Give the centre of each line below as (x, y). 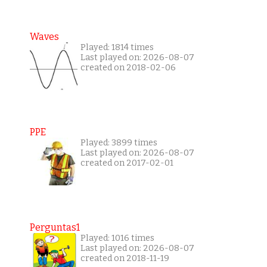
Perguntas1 (55, 228)
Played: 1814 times (117, 48)
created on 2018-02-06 (128, 68)
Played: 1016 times (117, 238)
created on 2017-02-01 (127, 163)
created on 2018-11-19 (125, 259)
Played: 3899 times (119, 143)
